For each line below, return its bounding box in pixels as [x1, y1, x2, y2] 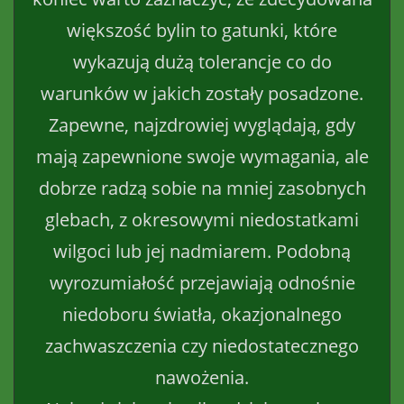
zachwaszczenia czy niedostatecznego [45, 333, 359, 358]
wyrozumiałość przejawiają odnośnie [49, 270, 355, 295]
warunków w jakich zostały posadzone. [41, 80, 363, 106]
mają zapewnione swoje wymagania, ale [35, 143, 369, 169]
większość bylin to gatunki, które [67, 17, 337, 42]
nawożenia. [155, 364, 249, 390]
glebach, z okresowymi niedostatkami [45, 207, 359, 232]
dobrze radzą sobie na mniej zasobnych [38, 175, 366, 200]
